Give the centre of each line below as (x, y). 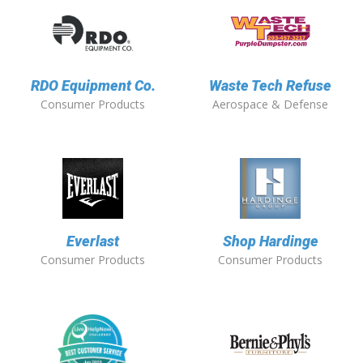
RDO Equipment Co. (93, 86)
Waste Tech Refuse (270, 86)
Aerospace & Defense (270, 105)
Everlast (93, 241)
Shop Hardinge (270, 241)
